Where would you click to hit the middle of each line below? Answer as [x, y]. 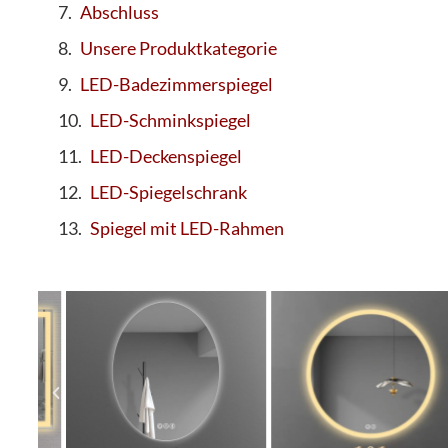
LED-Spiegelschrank [168, 192]
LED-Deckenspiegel [166, 156]
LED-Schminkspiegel [170, 120]
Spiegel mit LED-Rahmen [187, 228]
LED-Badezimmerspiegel [176, 84]
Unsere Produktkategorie [178, 48]
